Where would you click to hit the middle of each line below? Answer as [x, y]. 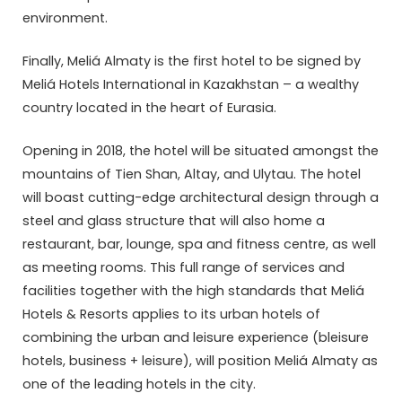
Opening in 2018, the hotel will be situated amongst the [201, 151]
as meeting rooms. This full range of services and [184, 268]
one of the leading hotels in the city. [141, 385]
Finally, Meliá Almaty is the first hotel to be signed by [192, 61]
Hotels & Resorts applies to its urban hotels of [171, 315]
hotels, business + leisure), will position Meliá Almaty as [200, 361]
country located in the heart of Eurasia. [151, 107]
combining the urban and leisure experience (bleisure [196, 338]
